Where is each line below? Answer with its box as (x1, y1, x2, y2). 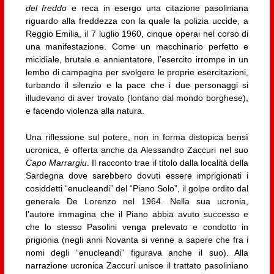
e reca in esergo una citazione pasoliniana (67, 2, 249, 13)
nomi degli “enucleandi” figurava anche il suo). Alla (25, 247, 249, 257)
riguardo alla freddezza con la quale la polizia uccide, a (25, 15, 249, 26)
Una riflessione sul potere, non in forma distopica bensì (25, 131, 249, 142)
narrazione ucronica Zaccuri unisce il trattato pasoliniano (25, 260, 249, 270)
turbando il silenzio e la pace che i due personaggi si (25, 80, 249, 90)
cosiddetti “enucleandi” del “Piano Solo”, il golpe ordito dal (25, 183, 249, 193)
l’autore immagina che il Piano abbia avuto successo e (25, 209, 249, 219)
